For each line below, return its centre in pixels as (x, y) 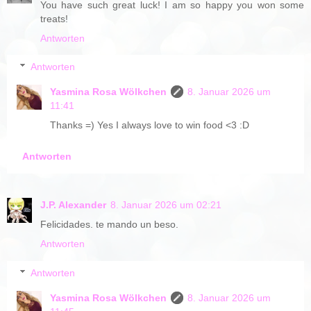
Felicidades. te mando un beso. (109, 225)
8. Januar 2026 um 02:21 (166, 205)
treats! (54, 18)
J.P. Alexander (73, 205)
